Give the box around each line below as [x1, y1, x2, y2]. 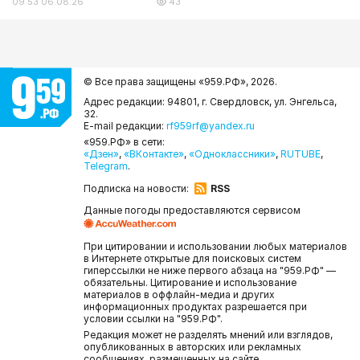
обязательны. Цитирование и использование [84, 276, 297, 289]
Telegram [84, 160, 128, 173]
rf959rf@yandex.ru [166, 120, 255, 133]
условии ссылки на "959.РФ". [84, 313, 223, 325]
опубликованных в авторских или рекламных [84, 341, 301, 354]
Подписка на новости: [84, 182, 189, 194]
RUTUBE [280, 148, 321, 161]
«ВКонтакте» [124, 148, 184, 161]
